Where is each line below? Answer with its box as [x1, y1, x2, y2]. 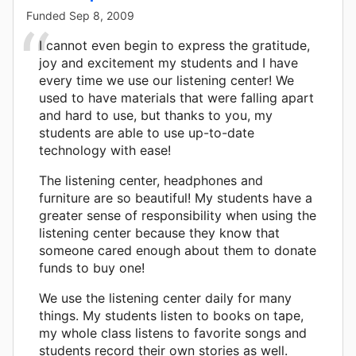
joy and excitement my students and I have [39, 54, 298, 71]
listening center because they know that [39, 224, 280, 241]
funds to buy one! [39, 259, 145, 276]
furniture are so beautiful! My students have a [39, 189, 312, 206]
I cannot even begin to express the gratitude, [39, 37, 310, 53]
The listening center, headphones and [39, 172, 263, 188]
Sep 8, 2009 [69, 8, 134, 22]
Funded [26, 8, 69, 22]
